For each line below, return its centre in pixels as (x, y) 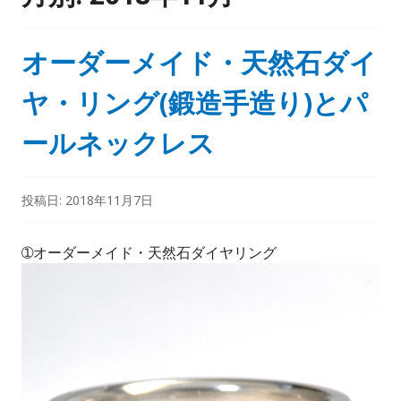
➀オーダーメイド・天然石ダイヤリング (149, 252)
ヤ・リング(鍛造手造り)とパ (195, 102)
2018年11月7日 (109, 200)
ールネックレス (118, 142)
